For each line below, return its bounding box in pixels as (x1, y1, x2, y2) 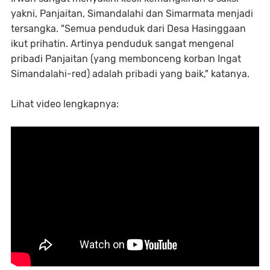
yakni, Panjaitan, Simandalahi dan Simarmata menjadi (11, 7, 253, 19)
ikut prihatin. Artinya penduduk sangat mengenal (11, 37, 234, 49)
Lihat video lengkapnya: (11, 98, 119, 110)
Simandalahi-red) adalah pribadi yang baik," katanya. (11, 67, 250, 80)
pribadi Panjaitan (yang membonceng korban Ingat (11, 52, 241, 64)
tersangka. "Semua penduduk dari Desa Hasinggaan (11, 22, 246, 34)
